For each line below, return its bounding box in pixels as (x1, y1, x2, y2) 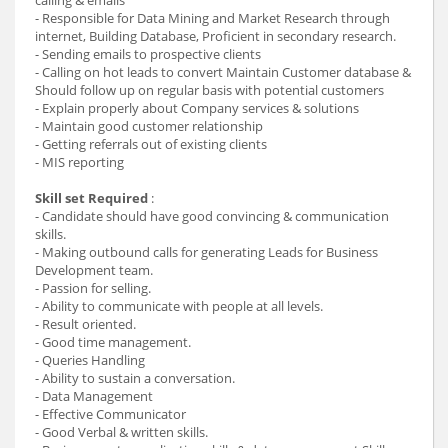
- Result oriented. (35, 314, 136, 333)
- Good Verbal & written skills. (35, 422, 208, 441)
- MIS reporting (35, 152, 124, 171)
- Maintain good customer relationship (35, 116, 263, 135)
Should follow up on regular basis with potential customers (35, 80, 384, 99)
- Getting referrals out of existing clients (35, 134, 267, 153)
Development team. (35, 260, 153, 279)
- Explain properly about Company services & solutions (35, 98, 359, 117)
